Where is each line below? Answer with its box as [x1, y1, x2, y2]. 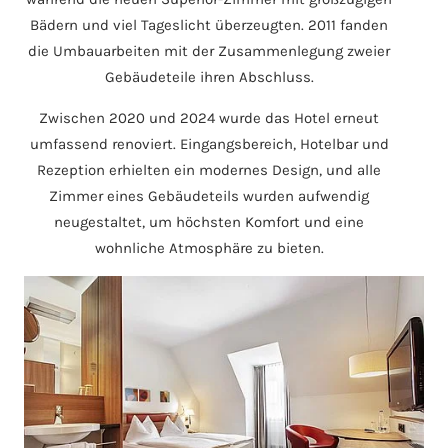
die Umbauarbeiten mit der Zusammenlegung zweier [28, 42, 390, 61]
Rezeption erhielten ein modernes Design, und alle [37, 161, 381, 180]
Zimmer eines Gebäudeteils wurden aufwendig [49, 187, 369, 206]
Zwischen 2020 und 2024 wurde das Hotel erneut [39, 109, 379, 128]
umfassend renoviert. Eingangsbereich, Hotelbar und [29, 135, 389, 154]
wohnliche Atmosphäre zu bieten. [94, 239, 324, 258]
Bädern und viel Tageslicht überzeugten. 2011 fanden [30, 16, 388, 35]
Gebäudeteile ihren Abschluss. [104, 68, 314, 87]
